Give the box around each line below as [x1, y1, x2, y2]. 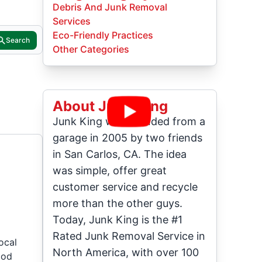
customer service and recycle [53, 181, 198, 193]
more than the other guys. [53, 197, 183, 209]
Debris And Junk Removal [53, 1, 168, 13]
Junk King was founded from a [53, 115, 206, 127]
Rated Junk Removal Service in [53, 230, 206, 242]
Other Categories [53, 43, 130, 55]
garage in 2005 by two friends [53, 132, 203, 144]
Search [6, 36, 30, 44]
